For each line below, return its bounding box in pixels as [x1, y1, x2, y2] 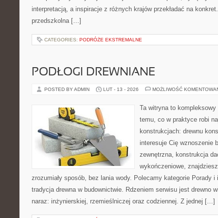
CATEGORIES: [44, 37, 79, 42]
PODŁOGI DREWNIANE [32, 67, 155, 78]
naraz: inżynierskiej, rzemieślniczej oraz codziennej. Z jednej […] [32, 198, 215, 205]
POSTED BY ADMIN [44, 87, 91, 92]
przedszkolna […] [32, 17, 81, 24]
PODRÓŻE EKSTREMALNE [79, 37, 142, 42]
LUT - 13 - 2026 [103, 87, 139, 92]
